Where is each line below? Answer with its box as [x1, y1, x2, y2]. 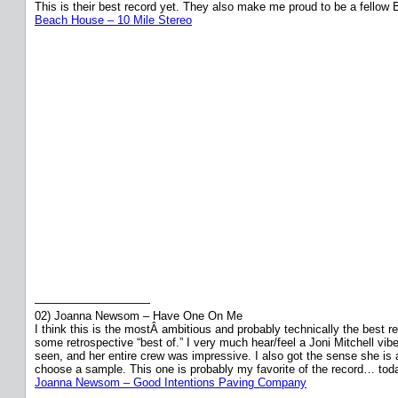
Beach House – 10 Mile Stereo [35, 12, 192, 27]
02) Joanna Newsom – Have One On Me [35, 308, 243, 322]
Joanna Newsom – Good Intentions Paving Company [35, 375, 306, 389]
